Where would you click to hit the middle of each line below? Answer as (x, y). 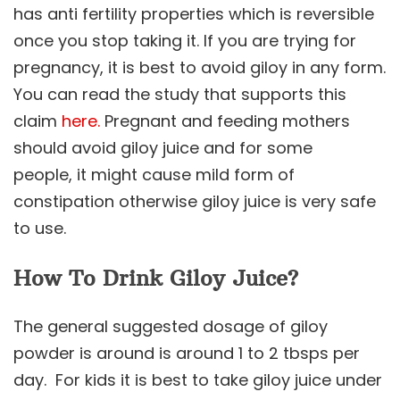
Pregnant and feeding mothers (225, 121)
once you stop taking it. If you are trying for (185, 40)
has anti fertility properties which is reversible (194, 13)
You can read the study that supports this (180, 94)
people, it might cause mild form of (154, 174)
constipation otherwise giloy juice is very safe (195, 201)
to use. (40, 228)
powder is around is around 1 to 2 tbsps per (187, 353)
